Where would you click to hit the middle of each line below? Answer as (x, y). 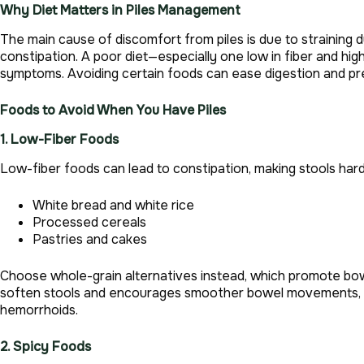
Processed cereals (89, 222)
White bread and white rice (113, 205)
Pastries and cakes (90, 239)
